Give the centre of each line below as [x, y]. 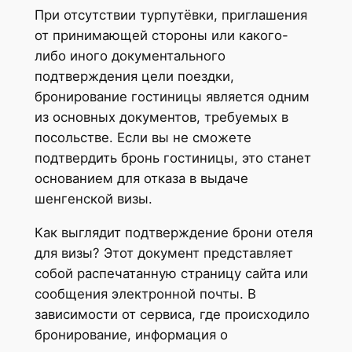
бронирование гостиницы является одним [172, 97]
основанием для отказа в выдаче [141, 178]
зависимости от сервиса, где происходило [172, 314]
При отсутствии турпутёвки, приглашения [170, 15]
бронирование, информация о [131, 334]
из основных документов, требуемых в [161, 117]
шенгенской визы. [93, 199]
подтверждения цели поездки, [134, 76]
